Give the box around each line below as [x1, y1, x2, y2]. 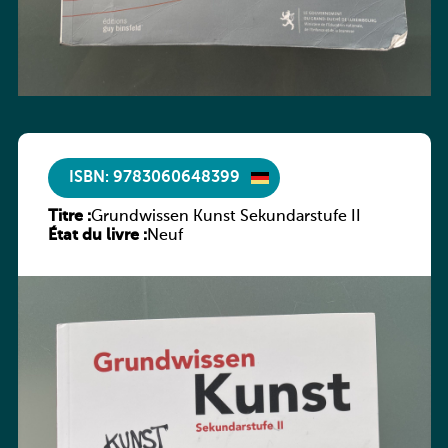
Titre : [47, 209, 91, 226]
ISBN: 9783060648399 [68, 169, 240, 186]
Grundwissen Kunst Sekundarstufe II [90, 209, 361, 226]
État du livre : [47, 228, 147, 245]
